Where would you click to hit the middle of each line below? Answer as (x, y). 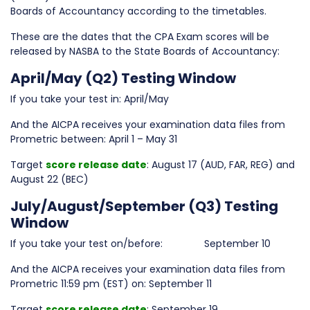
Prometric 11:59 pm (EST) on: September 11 (111, 284)
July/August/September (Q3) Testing (144, 206)
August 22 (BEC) (49, 179)
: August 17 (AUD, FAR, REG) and (221, 165)
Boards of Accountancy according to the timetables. (138, 11)
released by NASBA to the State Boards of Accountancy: (145, 51)
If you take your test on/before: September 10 (140, 244)
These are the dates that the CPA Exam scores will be (140, 37)
